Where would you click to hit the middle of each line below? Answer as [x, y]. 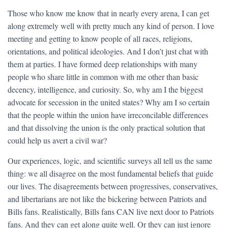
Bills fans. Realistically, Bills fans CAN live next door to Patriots [111, 211]
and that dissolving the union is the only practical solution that [106, 127]
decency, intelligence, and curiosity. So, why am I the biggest [105, 89]
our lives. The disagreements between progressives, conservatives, [113, 186]
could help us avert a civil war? [57, 140]
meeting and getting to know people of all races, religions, [100, 38]
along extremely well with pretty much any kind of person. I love [111, 26]
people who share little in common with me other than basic [103, 77]
